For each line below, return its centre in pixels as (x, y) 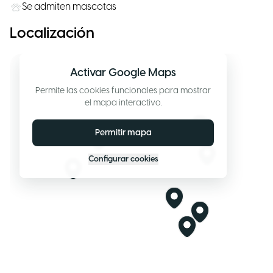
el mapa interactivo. (123, 103)
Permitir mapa (123, 133)
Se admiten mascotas (69, 7)
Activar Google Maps (123, 73)
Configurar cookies (123, 159)
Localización (52, 34)
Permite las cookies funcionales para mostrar (123, 91)
